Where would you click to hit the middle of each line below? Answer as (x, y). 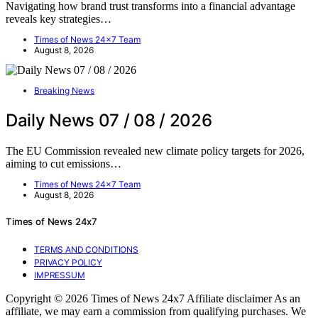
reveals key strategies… (59, 18)
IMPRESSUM (60, 275)
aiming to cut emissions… (64, 163)
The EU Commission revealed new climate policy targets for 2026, (155, 150)
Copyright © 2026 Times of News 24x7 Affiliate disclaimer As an (153, 298)
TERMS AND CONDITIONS (86, 249)
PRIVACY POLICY (68, 262)
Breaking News (64, 90)
